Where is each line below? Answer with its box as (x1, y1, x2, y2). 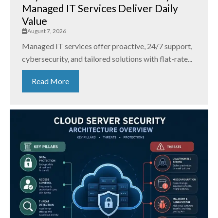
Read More (32, 76, 69, 86)
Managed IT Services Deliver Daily (22, 2, 178, 15)
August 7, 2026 (27, 27, 66, 35)
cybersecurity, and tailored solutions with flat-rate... (22, 54, 192, 64)
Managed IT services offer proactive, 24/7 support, (22, 41, 192, 51)
